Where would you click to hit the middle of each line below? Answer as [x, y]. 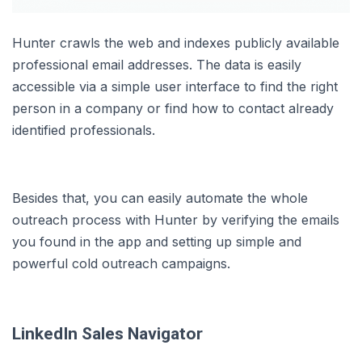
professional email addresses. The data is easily [157, 65]
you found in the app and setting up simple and [157, 242]
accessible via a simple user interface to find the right [175, 87]
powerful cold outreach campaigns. [121, 264]
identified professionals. [84, 130]
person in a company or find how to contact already [173, 109]
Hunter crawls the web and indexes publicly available [176, 43]
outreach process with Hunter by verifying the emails [176, 220]
